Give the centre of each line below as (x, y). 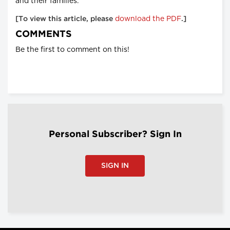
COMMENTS (44, 35)
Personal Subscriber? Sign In (115, 135)
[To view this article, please (65, 19)
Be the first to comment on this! (72, 50)
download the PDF (148, 19)
